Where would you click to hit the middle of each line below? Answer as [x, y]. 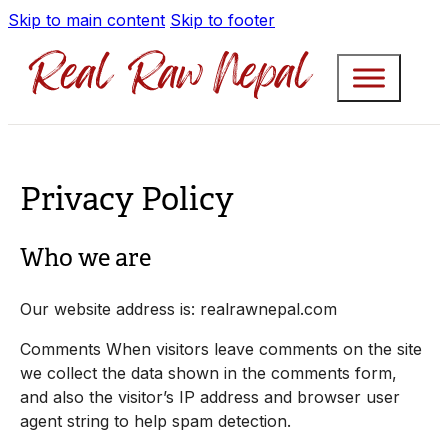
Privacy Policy [127, 198]
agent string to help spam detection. [158, 421]
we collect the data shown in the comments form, [208, 373]
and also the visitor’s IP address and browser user [210, 397]
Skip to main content [86, 20]
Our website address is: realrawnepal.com [181, 309]
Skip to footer [222, 20]
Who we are [85, 258]
